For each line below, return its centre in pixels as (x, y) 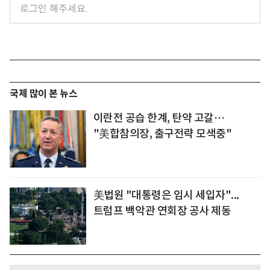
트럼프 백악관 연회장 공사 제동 (162, 210)
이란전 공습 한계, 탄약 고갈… (159, 118)
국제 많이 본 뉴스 (43, 93)
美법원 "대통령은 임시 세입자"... (166, 195)
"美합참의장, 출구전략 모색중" (162, 133)
